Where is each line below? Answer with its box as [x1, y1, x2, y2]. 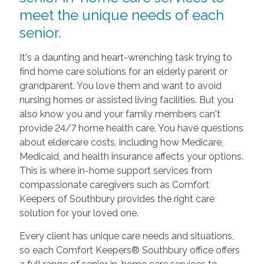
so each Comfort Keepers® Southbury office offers [19, 245, 240, 256]
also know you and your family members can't [19, 108, 220, 120]
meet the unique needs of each [19, 6, 224, 24]
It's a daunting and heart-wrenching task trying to [19, 52, 232, 63]
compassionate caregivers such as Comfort [19, 179, 209, 190]
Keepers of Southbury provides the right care [19, 193, 214, 204]
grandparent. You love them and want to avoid [19, 80, 222, 91]
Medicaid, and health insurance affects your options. [19, 151, 243, 162]
